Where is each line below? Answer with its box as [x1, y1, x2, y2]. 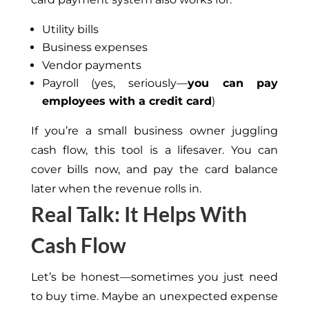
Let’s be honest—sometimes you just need [30, 270, 279, 284]
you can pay [188, 77, 279, 90]
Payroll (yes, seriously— [41, 77, 188, 90]
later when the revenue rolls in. [30, 182, 201, 196]
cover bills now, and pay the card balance [30, 163, 279, 177]
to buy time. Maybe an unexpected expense [30, 290, 279, 303]
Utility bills [41, 23, 99, 37]
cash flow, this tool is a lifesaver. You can [30, 143, 279, 157]
